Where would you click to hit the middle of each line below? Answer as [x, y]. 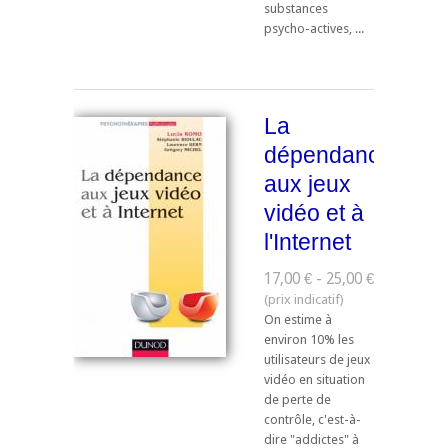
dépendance [328, 155]
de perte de [297, 399]
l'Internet [307, 242]
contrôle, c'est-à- [312, 419]
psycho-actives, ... [314, 28]
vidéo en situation [314, 379]
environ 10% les [309, 339]
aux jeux [307, 184]
